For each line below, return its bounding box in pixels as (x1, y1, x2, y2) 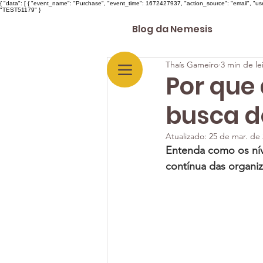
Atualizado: (166, 131, 209, 141)
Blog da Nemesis (132, 22, 213, 36)
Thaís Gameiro (166, 59, 218, 70)
